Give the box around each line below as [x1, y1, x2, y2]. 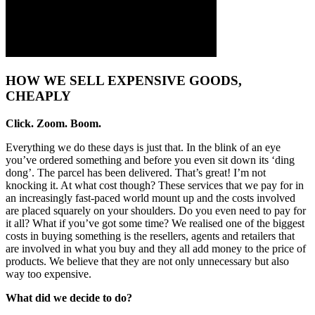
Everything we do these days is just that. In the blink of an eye [6, 141, 281, 153]
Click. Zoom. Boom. [6, 117, 101, 129]
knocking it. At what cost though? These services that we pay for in [6, 179, 304, 191]
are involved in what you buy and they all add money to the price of [6, 242, 306, 255]
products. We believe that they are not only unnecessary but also [6, 255, 289, 267]
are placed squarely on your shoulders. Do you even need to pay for [6, 204, 306, 217]
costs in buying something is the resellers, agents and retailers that [6, 229, 295, 242]
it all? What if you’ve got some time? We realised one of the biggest [6, 217, 304, 229]
